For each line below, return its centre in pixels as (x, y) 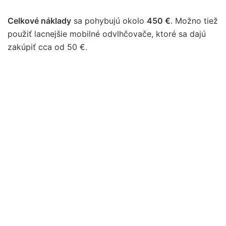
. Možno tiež (194, 21)
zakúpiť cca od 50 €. (47, 47)
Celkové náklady (39, 21)
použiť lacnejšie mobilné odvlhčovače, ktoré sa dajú (107, 34)
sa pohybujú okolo (109, 21)
